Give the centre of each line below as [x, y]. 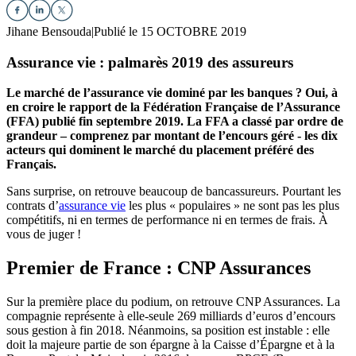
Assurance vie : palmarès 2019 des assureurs [150, 62]
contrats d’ [33, 206]
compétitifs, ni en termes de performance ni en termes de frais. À [167, 220]
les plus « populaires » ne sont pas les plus [232, 206]
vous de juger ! [44, 234]
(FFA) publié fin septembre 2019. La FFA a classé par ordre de [175, 122]
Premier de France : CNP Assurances [159, 268]
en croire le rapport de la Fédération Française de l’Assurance [173, 107]
